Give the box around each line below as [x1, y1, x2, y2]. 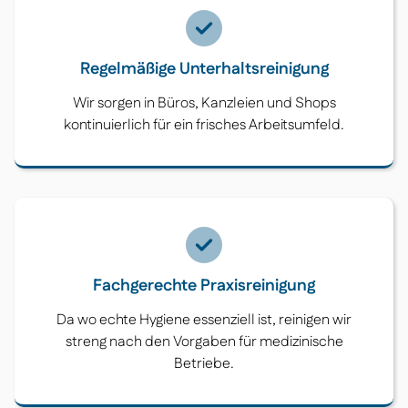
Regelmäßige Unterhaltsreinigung [79, 57, 329, 82]
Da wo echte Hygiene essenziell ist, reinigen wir [56, 310, 352, 331]
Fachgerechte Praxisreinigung [93, 274, 315, 299]
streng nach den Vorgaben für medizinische [65, 331, 343, 353]
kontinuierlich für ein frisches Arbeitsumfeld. [64, 115, 344, 137]
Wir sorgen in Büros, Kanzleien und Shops [72, 93, 336, 115]
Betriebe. [174, 353, 234, 375]
